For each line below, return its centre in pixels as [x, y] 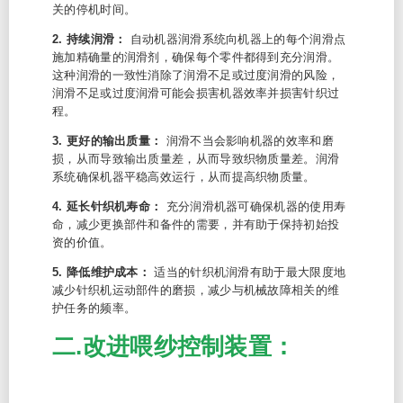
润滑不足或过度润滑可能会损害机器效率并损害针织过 [196, 93]
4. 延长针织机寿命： [107, 206]
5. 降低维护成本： [103, 272]
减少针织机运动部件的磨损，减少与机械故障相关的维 [196, 290]
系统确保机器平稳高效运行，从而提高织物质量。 [184, 177]
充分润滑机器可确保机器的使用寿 [254, 206]
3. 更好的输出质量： [107, 141]
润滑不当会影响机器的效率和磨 [248, 141]
